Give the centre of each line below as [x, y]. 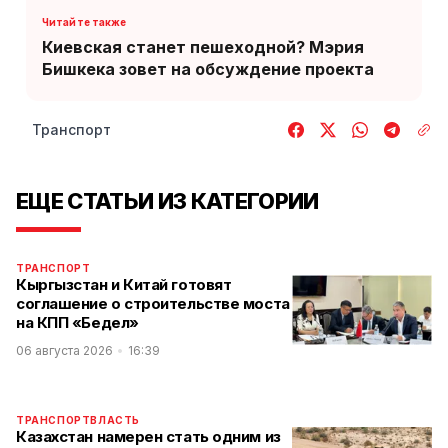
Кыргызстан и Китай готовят [124, 284]
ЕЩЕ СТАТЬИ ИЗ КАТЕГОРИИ [167, 201]
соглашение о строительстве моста [153, 303]
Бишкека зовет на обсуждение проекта [208, 68]
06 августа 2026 [64, 350]
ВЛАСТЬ [115, 420]
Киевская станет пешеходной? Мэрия [203, 46]
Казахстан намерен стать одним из [148, 436]
